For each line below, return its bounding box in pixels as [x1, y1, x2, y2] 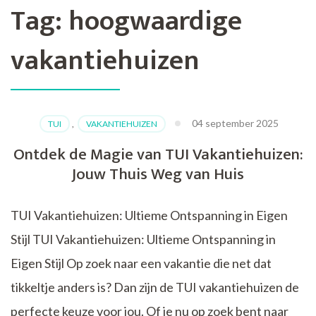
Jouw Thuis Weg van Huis [72, 161, 244, 188]
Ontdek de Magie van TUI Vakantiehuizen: [13, 141, 303, 169]
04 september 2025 [192, 117, 279, 130]
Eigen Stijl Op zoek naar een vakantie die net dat [11, 255, 272, 272]
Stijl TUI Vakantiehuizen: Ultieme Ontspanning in [11, 231, 276, 248]
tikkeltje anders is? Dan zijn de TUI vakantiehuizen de [11, 279, 299, 296]
